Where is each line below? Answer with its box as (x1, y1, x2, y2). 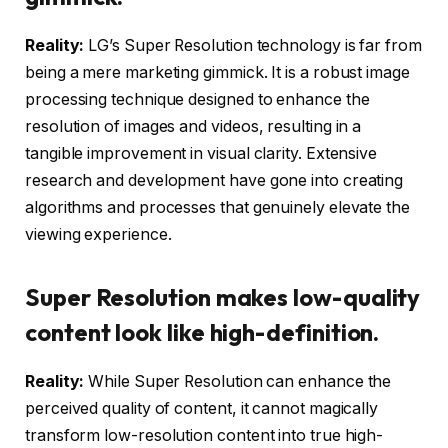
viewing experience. (25, 224, 172, 244)
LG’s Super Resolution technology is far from (84, 35, 422, 55)
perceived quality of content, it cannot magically (25, 399, 379, 419)
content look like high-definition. (25, 317, 380, 348)
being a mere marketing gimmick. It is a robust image (25, 62, 410, 82)
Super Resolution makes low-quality (25, 282, 421, 313)
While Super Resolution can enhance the (84, 372, 392, 392)
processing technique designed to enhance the (25, 89, 370, 109)
